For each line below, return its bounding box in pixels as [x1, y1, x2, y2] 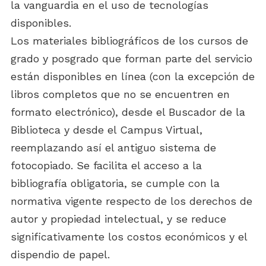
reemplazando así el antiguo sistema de [11, 141, 216, 154]
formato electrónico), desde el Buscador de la [11, 106, 245, 118]
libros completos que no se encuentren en [11, 88, 230, 100]
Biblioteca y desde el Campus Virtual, [11, 123, 202, 136]
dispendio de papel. [11, 248, 110, 261]
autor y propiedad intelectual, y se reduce [11, 213, 226, 225]
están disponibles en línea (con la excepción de [11, 70, 255, 83]
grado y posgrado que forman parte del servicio [11, 52, 252, 65]
